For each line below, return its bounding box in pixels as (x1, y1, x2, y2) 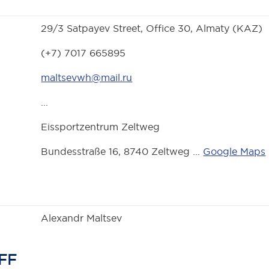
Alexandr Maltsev (41, 212, 122, 225)
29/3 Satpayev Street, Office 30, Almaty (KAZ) (41, 22, 263, 35)
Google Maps (203, 145, 266, 158)
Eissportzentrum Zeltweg (41, 121, 160, 133)
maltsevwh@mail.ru (41, 71, 133, 84)
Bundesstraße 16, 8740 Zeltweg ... (41, 145, 204, 158)
